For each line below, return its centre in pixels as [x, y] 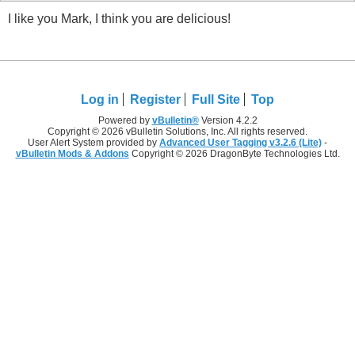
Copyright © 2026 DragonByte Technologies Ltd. [234, 154]
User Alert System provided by [94, 143]
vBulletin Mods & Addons [72, 154]
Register [155, 100]
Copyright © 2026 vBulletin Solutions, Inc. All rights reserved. [177, 132]
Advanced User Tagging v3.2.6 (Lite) [240, 143]
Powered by [125, 121]
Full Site [216, 100]
